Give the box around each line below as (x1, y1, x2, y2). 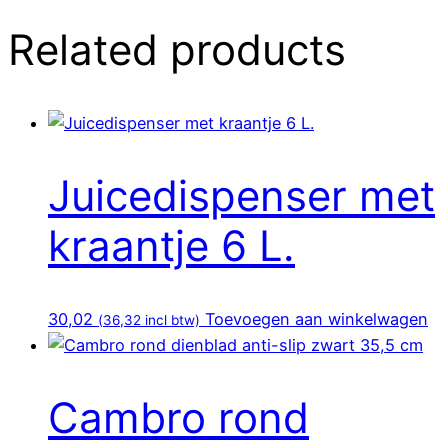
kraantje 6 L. (48, 219, 295, 271)
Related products (8, 24, 346, 76)
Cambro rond (48, 391, 309, 443)
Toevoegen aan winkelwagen (205, 308, 428, 329)
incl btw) (141, 311, 200, 328)
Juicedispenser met (48, 169, 435, 221)
